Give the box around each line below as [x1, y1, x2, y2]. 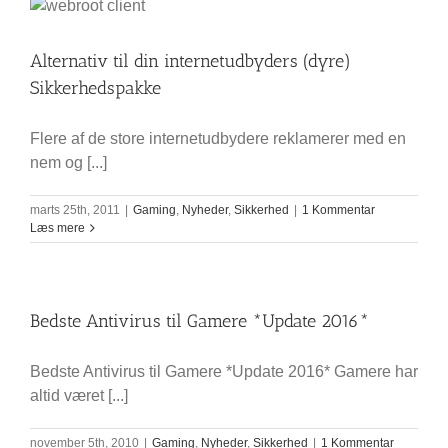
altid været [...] [30, 387, 128, 404]
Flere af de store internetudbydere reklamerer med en [30, 130, 406, 147]
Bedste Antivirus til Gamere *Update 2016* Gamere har [30, 363, 418, 380]
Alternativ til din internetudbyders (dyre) [30, 50, 351, 72]
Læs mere [30, 221, 85, 235]
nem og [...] [30, 154, 107, 171]
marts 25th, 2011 [30, 203, 120, 217]
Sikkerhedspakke [30, 77, 161, 99]
